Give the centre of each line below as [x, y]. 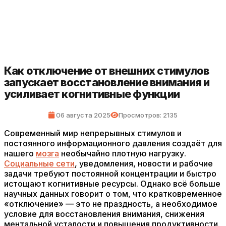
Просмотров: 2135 [148, 115]
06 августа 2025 [82, 115]
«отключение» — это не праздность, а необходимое [111, 204]
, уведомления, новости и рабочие [144, 163]
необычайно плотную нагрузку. [123, 153]
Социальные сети [39, 163]
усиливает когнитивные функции [92, 94]
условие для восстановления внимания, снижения [104, 214]
